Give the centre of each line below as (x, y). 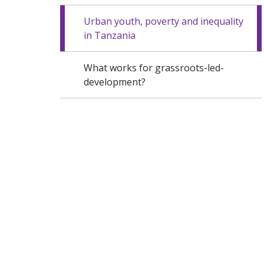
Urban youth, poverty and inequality (164, 21)
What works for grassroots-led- (154, 68)
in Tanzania (110, 35)
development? (115, 82)
